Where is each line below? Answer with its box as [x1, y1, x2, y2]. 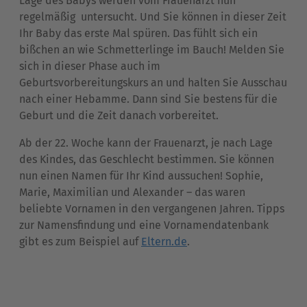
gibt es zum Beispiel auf [19, 234, 141, 248]
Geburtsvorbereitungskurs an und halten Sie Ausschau [19, 75, 287, 89]
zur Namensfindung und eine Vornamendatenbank [19, 218, 269, 232]
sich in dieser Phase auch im [19, 59, 160, 73]
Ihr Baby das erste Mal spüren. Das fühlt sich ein [19, 26, 258, 40]
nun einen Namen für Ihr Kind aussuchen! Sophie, [19, 169, 263, 182]
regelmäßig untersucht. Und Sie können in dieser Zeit [19, 10, 286, 23]
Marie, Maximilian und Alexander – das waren [19, 185, 245, 199]
